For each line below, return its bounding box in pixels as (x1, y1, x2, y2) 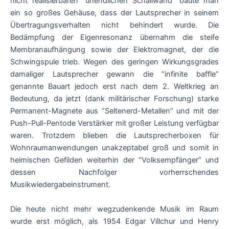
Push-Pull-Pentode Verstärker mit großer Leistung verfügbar (10, 119, 219, 128)
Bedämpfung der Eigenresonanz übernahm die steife (10, 33, 219, 42)
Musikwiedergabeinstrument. (10, 180, 110, 190)
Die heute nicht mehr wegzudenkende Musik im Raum (10, 204, 219, 214)
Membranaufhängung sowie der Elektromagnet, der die (10, 45, 219, 55)
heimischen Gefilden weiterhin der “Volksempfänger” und (10, 155, 219, 165)
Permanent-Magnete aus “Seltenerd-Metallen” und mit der (10, 106, 219, 116)
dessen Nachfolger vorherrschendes (10, 168, 219, 177)
